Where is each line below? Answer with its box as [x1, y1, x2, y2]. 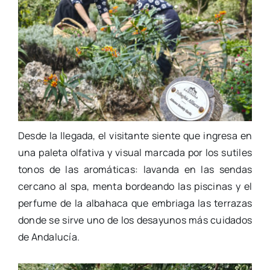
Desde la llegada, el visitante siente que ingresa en [17, 128, 253, 142]
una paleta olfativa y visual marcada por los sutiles [17, 145, 253, 159]
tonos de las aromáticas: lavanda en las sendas [17, 162, 253, 176]
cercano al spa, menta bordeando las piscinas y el [17, 179, 253, 193]
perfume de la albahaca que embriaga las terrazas [17, 196, 253, 210]
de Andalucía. [17, 230, 80, 243]
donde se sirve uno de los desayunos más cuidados [17, 213, 253, 227]
